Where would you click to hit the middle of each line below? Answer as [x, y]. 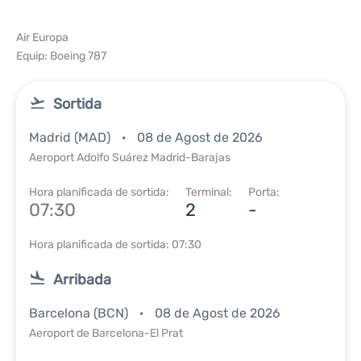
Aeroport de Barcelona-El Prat [106, 333]
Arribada [82, 280]
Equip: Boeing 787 [61, 56]
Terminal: [209, 192]
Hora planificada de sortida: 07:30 [115, 245]
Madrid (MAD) [71, 137]
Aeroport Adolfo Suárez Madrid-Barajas [130, 158]
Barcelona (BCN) [80, 313]
